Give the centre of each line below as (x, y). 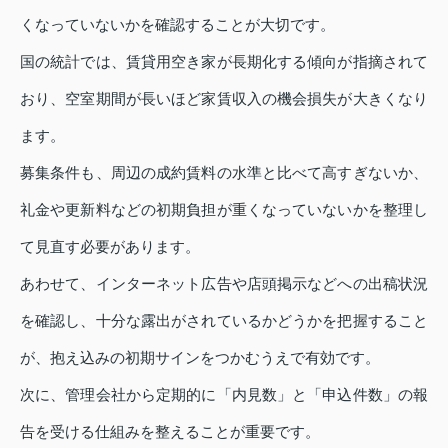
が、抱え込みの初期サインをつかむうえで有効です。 (200, 357)
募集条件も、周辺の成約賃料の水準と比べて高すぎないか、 (224, 172)
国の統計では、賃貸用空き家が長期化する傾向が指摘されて (224, 61)
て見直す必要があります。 (110, 246)
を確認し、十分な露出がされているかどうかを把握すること (224, 320)
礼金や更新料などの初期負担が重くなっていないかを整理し (224, 209)
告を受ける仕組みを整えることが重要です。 (170, 431)
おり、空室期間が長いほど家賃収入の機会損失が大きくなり (224, 98)
